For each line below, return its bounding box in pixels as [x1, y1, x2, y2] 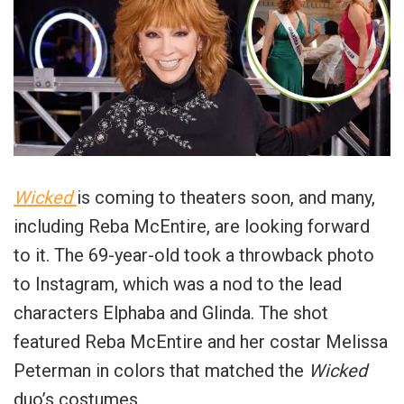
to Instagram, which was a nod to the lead [14, 272, 342, 295]
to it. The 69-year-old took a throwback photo [14, 243, 374, 266]
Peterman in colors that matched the [14, 359, 308, 381]
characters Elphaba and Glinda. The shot [14, 301, 328, 324]
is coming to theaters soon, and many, [77, 186, 375, 208]
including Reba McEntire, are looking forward [14, 215, 370, 237]
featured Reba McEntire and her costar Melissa [14, 330, 388, 353]
